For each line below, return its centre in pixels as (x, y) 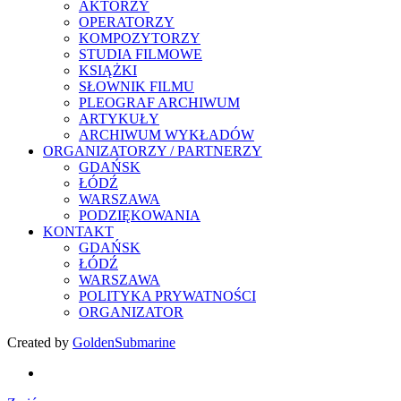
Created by (40, 343)
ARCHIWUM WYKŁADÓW (166, 135)
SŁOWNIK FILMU (137, 87)
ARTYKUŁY (119, 119)
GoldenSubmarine (124, 343)
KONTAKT (78, 232)
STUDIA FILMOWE (141, 55)
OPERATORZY (127, 22)
